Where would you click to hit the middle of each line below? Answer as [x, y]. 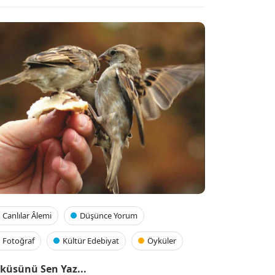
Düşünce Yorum [109, 216]
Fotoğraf [18, 241]
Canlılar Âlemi [27, 216]
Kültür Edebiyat [91, 241]
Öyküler [162, 241]
